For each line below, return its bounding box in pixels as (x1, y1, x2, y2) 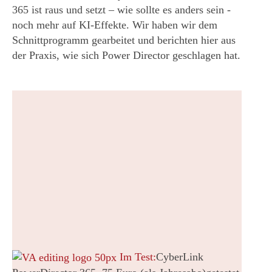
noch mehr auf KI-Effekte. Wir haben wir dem (12, 19, 217, 31)
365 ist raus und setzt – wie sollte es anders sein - (12, 4, 231, 16)
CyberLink (156, 251, 203, 263)
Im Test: (117, 251, 156, 263)
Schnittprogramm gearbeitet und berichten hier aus (12, 34, 236, 46)
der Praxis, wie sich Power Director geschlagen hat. (12, 49, 240, 61)
